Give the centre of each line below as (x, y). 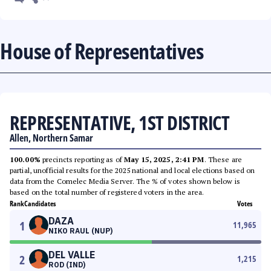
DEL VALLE (72, 255)
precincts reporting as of (82, 159)
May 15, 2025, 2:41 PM (164, 159)
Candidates (40, 204)
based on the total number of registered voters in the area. (107, 192)
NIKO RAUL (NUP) (80, 231)
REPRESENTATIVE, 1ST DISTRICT (119, 122)
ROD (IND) (67, 265)
